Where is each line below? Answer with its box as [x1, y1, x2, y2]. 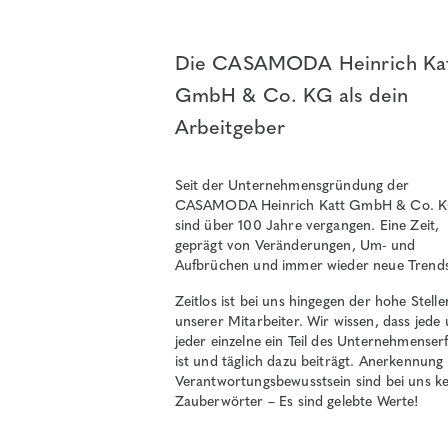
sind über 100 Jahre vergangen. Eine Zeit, [174, 217, 440, 235]
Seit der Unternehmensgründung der [174, 177, 409, 195]
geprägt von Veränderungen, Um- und [174, 237, 416, 255]
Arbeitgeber [174, 115, 286, 139]
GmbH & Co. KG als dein [174, 83, 409, 107]
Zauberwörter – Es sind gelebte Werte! [174, 393, 420, 411]
